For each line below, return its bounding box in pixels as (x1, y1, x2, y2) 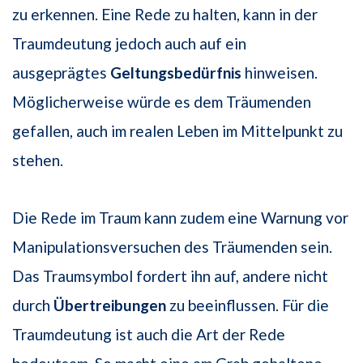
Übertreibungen (53, 296, 166, 315)
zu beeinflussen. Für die (166, 296, 329, 315)
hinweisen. (241, 63, 318, 83)
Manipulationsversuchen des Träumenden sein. (12, 237, 332, 257)
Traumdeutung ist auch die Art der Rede (12, 325, 285, 344)
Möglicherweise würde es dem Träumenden (12, 92, 311, 112)
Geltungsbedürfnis (110, 63, 241, 83)
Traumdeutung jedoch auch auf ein (12, 34, 246, 53)
